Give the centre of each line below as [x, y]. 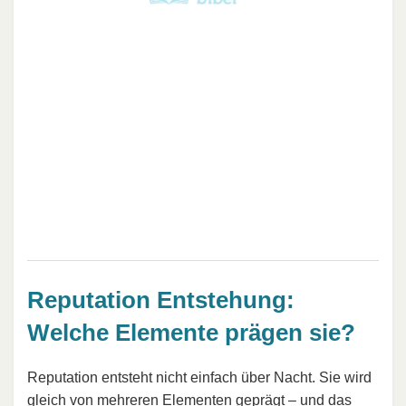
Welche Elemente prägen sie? [191, 332]
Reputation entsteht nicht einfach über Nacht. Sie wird [199, 378]
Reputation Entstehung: [161, 300]
